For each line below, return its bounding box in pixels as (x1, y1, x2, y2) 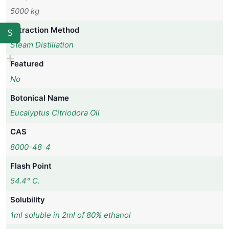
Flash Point (10, 161, 52, 171)
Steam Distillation (10, 40, 74, 50)
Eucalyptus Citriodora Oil (10, 108, 100, 118)
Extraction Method (10, 25, 79, 35)
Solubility (10, 195, 45, 205)
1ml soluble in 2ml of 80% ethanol (10, 210, 131, 220)
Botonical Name (10, 93, 69, 103)
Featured (10, 59, 43, 69)
